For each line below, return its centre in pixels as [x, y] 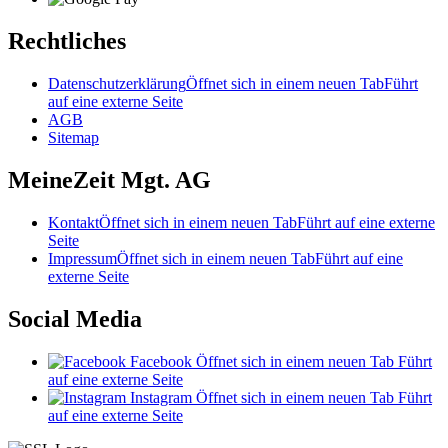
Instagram [161, 397]
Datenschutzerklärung [117, 83]
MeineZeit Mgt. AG [109, 179]
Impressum [82, 258]
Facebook [161, 361]
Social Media [75, 318]
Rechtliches [67, 40]
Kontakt [73, 222]
